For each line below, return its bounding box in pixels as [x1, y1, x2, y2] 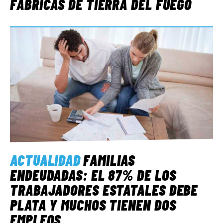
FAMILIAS [83, 150, 135, 169]
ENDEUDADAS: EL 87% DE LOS [10, 165, 176, 184]
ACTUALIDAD [10, 150, 81, 169]
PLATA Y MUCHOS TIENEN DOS [10, 195, 176, 214]
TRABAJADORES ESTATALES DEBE [10, 180, 198, 199]
